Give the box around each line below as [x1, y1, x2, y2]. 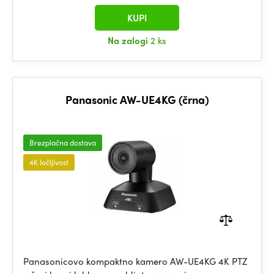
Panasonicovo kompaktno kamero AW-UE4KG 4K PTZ [23, 254, 247, 268]
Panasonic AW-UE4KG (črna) [65, 92, 209, 107]
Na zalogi [108, 34, 150, 47]
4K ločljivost [29, 157, 68, 168]
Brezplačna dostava [29, 137, 96, 148]
